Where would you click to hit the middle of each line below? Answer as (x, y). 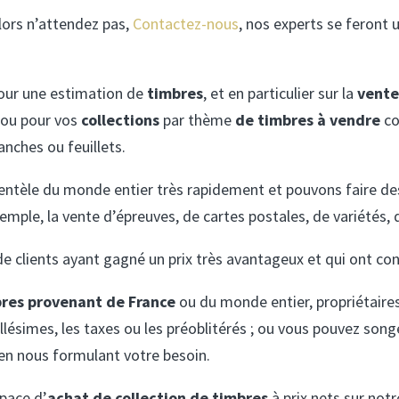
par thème (199, 119)
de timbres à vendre (308, 119)
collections (122, 119)
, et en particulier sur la (281, 93)
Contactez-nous (186, 23)
